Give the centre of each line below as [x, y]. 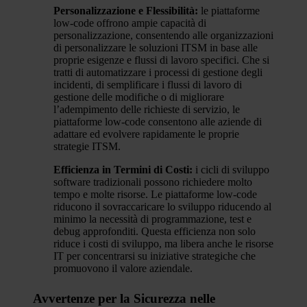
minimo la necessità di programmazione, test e [152, 219]
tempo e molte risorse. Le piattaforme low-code [155, 194]
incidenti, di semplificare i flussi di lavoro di [148, 85]
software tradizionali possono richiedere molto [153, 182]
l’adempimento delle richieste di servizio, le [147, 109]
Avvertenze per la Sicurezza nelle [124, 298]
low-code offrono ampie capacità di [130, 23]
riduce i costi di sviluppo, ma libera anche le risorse [163, 244]
